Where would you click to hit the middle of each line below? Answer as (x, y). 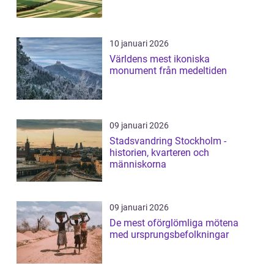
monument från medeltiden (168, 70)
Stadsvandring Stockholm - (168, 141)
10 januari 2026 (139, 43)
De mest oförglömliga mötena (174, 223)
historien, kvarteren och (159, 152)
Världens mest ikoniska (160, 59)
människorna (138, 164)
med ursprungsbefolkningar (169, 234)
